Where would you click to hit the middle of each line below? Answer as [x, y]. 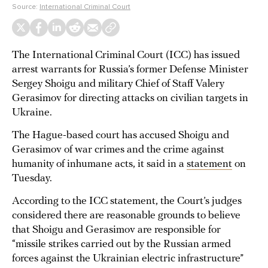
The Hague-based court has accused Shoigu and [121, 135]
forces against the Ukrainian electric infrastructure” [128, 259]
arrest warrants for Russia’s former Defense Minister [130, 70]
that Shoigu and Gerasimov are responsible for [116, 230]
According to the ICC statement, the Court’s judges [127, 201]
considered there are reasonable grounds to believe [126, 216]
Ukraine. [33, 113]
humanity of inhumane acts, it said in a [99, 164]
